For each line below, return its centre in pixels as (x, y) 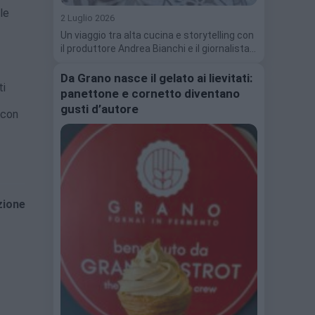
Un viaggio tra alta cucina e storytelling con (157, 35)
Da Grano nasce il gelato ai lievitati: (156, 78)
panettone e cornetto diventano (150, 93)
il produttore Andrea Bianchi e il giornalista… (158, 48)
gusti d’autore (99, 109)
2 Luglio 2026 (88, 18)
